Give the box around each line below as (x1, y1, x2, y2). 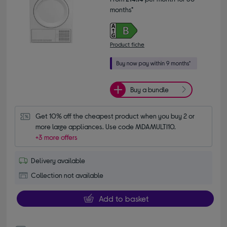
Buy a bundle (130, 85, 169, 94)
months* (110, 5, 133, 14)
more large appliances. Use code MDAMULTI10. (35, 122, 176, 131)
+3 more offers (35, 132, 78, 141)
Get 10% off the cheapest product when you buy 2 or (35, 111, 195, 120)
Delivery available (31, 156, 86, 165)
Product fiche (110, 40, 144, 48)
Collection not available (31, 170, 104, 179)
